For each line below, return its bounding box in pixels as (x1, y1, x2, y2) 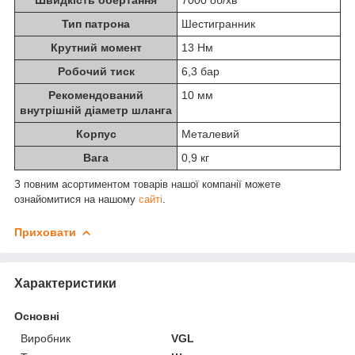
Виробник (21, 332, 71, 345)
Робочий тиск (57, 65, 135, 78)
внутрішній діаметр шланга (20, 104, 172, 117)
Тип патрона (62, 17, 130, 31)
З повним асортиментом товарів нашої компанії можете (14, 178, 281, 191)
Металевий (181, 128, 239, 141)
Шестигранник (181, 17, 255, 31)
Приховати (14, 226, 76, 239)
